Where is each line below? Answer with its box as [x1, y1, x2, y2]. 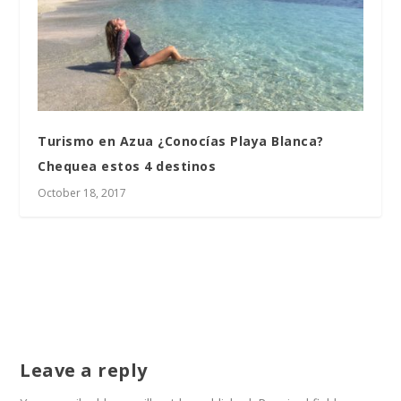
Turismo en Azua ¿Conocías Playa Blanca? [38, 132, 324, 149]
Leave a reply [20, 357, 148, 382]
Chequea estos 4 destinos [38, 157, 217, 175]
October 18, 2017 [38, 184, 127, 200]
